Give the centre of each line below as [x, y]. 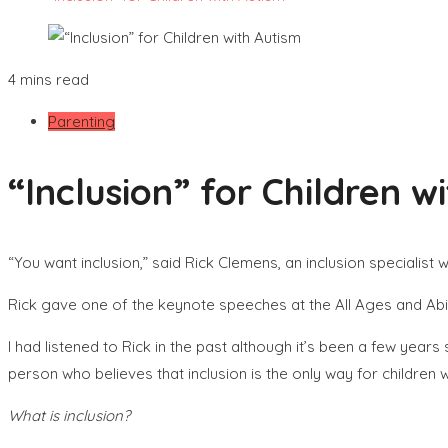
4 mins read [48, 79]
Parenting [81, 121]
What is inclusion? [69, 415]
